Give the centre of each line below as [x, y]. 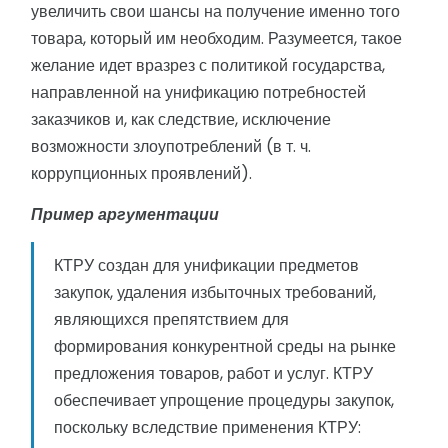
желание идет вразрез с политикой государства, [208, 66]
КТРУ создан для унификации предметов [206, 266]
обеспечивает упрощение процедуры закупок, [224, 401]
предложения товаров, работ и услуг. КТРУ [213, 374]
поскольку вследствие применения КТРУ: [207, 428]
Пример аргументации [125, 215]
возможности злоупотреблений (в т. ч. [171, 147]
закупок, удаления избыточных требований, [215, 293]
